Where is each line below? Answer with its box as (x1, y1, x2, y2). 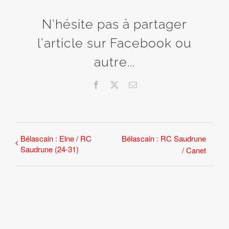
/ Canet (182, 144, 206, 155)
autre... (94, 54, 135, 70)
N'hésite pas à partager (42, 16, 187, 32)
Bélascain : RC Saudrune (122, 132, 206, 144)
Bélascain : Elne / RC (20, 132, 91, 144)
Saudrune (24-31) (20, 143, 79, 154)
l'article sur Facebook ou (37, 35, 192, 51)
